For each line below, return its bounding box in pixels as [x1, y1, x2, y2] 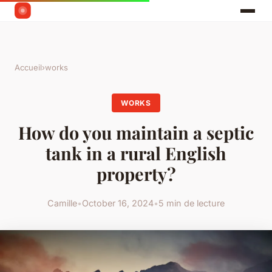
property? [96, 162, 176, 186]
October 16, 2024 [82, 197, 154, 208]
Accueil [15, 63, 42, 73]
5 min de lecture [158, 197, 225, 208]
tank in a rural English [46, 141, 226, 165]
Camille [47, 197, 77, 208]
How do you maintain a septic [18, 121, 254, 144]
